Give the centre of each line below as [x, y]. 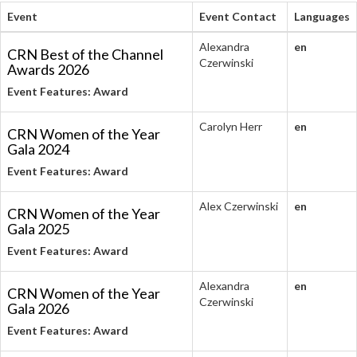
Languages [322, 16]
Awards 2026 [48, 69]
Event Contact [238, 16]
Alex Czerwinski [239, 206]
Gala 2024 [38, 149]
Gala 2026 [38, 308]
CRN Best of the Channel [85, 54]
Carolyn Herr [231, 126]
